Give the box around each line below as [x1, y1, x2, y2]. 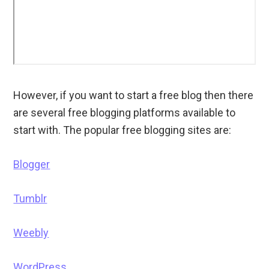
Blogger [13, 158, 50, 171]
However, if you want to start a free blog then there [13, 89, 254, 102]
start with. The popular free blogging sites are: [13, 124, 232, 137]
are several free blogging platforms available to [13, 106, 236, 119]
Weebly [13, 226, 49, 240]
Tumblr [13, 192, 47, 205]
